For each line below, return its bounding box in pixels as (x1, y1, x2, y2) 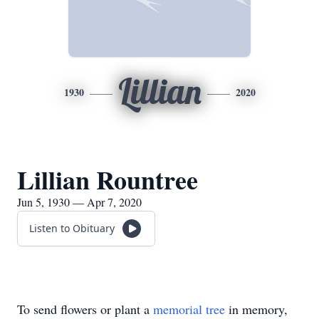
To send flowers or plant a (17, 300, 153, 318)
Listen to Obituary (29, 221, 115, 235)
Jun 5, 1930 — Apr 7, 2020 (17, 194, 142, 209)
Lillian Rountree (17, 161, 198, 198)
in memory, (225, 300, 288, 318)
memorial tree (153, 300, 225, 318)
